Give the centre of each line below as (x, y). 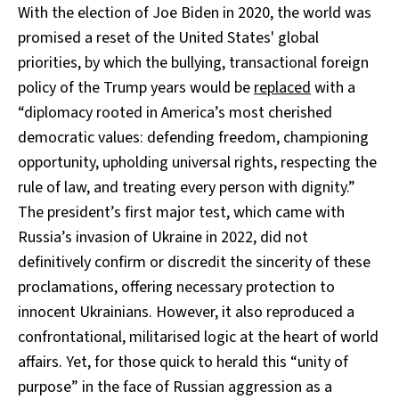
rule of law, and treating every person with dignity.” (187, 187)
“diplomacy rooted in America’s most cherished (175, 112)
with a (333, 87)
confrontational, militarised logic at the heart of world (198, 337)
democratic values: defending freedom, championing (193, 137)
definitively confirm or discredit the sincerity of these (194, 262)
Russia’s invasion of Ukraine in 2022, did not (163, 237)
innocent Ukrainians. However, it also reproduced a (186, 312)
